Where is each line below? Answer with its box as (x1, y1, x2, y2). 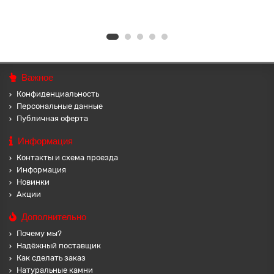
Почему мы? (17, 229, 62, 238)
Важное (21, 72, 53, 83)
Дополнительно (21, 212, 86, 222)
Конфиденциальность (17, 89, 99, 98)
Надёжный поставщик (17, 241, 101, 250)
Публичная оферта (17, 114, 88, 123)
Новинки (17, 177, 50, 187)
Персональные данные (17, 102, 103, 111)
